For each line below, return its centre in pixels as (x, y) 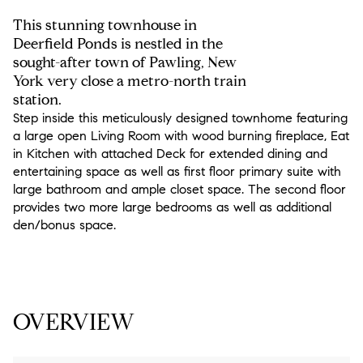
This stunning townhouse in (105, 25)
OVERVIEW (74, 322)
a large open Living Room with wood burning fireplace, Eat (181, 136)
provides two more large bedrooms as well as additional (172, 207)
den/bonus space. (64, 225)
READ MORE (42, 263)
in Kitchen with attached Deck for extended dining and (170, 154)
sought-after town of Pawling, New (125, 62)
